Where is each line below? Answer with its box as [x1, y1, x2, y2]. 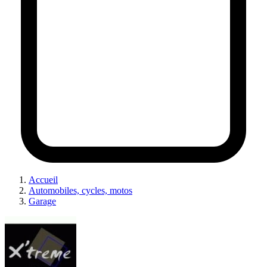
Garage [29, 195, 56, 206]
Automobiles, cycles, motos [29, 185, 132, 195]
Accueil [29, 174, 58, 185]
